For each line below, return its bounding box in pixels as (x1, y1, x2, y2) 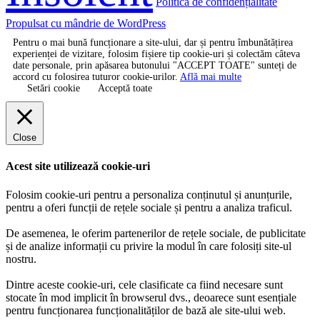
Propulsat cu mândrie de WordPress (6, 17, 166, 30)
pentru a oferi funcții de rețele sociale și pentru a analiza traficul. (6, 201, 292, 214)
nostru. (6, 252, 36, 265)
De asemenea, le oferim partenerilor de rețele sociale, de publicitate (6, 226, 306, 239)
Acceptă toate (98, 83, 152, 94)
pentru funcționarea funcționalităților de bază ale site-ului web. (6, 304, 286, 316)
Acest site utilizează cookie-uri (6, 160, 150, 173)
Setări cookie (27, 83, 80, 94)
